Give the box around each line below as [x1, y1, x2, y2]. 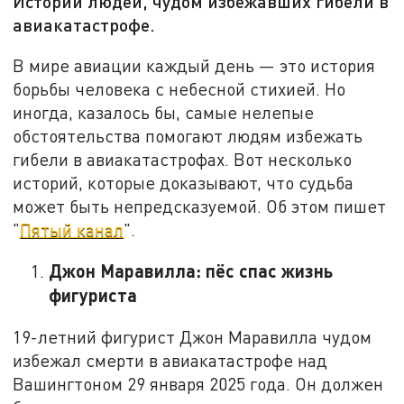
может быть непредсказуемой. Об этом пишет [13, 195, 387, 216]
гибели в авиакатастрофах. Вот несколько [13, 148, 353, 170]
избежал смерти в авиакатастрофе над [13, 350, 328, 372]
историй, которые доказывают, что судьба [13, 171, 354, 193]
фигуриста [49, 284, 138, 307]
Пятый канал [20, 218, 124, 240]
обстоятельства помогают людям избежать [13, 124, 363, 146]
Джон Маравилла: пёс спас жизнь [49, 260, 334, 282]
